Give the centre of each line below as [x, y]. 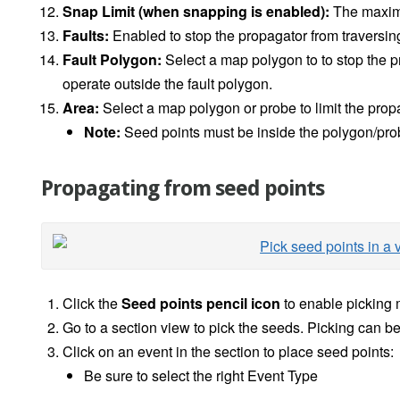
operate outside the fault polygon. [167, 84]
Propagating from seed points [183, 189]
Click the [92, 304]
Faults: [86, 36]
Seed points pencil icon [201, 304]
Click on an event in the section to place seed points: [228, 352]
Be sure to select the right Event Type [201, 376]
